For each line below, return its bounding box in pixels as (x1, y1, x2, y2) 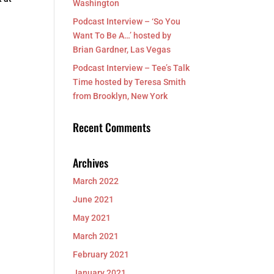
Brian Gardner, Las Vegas (73, 45, 171, 54)
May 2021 (73, 213, 111, 223)
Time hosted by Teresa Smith (73, 77, 187, 87)
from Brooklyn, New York (73, 91, 168, 101)
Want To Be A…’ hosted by (73, 31, 172, 40)
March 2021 (73, 231, 119, 241)
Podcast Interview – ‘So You (73, 17, 181, 26)
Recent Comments (73, 119, 151, 135)
